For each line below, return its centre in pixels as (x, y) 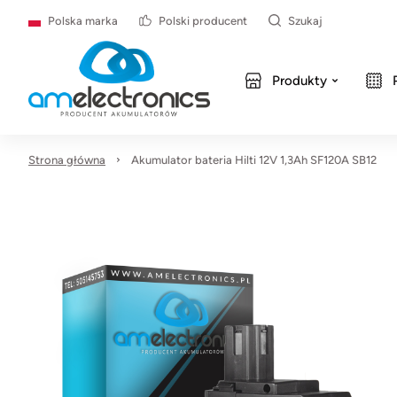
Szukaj (305, 20)
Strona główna (67, 160)
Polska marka (83, 20)
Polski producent (203, 20)
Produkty (299, 81)
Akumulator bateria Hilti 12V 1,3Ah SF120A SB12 (254, 160)
